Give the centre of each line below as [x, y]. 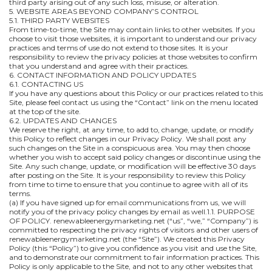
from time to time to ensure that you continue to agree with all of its [128, 184]
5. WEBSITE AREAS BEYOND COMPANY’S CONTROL [104, 11]
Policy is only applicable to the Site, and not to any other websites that [131, 266]
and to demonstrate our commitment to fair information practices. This [134, 257]
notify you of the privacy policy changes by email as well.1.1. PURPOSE [132, 212]
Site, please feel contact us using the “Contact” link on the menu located [134, 102]
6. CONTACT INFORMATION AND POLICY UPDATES [103, 75]
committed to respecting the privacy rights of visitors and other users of [134, 230]
